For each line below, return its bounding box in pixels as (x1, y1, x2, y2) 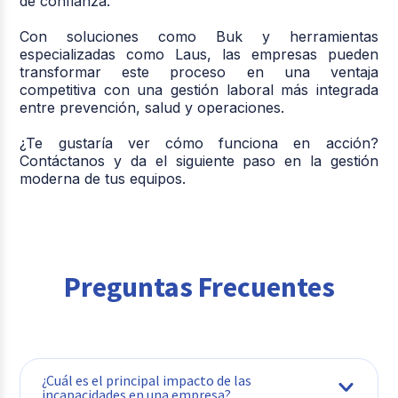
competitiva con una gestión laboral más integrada (20, 80, 378, 99)
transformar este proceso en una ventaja (20, 62, 378, 81)
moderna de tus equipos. (20, 169, 187, 187)
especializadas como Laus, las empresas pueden (20, 44, 378, 63)
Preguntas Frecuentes (63, 268, 335, 305)
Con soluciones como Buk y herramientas (20, 27, 378, 45)
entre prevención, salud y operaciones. (20, 98, 285, 116)
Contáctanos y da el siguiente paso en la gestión (20, 151, 378, 170)
